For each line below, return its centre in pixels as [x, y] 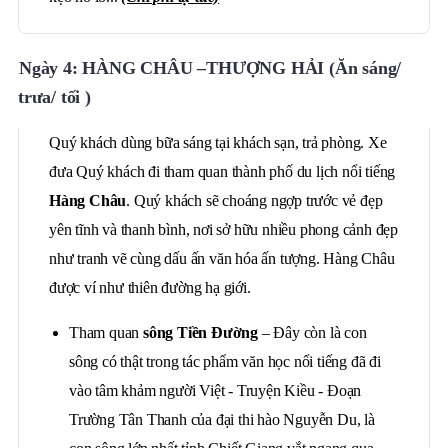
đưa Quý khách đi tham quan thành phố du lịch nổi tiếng [222, 171]
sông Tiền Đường [200, 332]
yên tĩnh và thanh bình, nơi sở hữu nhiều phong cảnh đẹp [223, 229]
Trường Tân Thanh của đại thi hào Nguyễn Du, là [222, 419]
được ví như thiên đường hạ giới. [150, 287]
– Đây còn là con [312, 332]
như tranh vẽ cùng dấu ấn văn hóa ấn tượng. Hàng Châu [222, 258]
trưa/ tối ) [54, 97]
